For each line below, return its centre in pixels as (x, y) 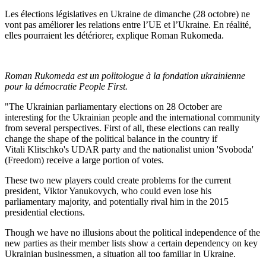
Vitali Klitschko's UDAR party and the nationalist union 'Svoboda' (129, 150)
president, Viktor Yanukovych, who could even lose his (108, 191)
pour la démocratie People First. (66, 87)
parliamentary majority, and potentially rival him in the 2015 (117, 202)
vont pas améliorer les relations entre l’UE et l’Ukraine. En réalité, (128, 25)
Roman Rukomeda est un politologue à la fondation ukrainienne (125, 76)
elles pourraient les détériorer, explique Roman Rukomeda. (114, 36)
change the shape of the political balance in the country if (111, 139)
